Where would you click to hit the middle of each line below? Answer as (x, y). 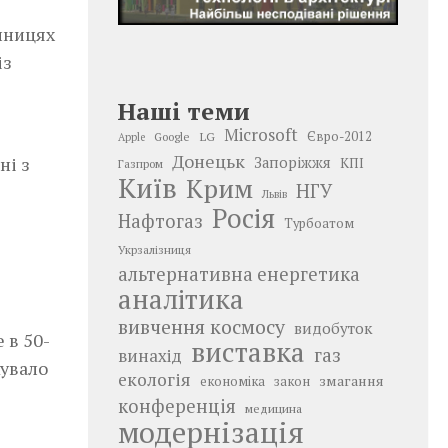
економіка (232, 381)
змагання (351, 380)
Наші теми (184, 110)
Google (172, 136)
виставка (248, 351)
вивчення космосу (201, 326)
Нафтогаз (160, 220)
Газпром (140, 163)
